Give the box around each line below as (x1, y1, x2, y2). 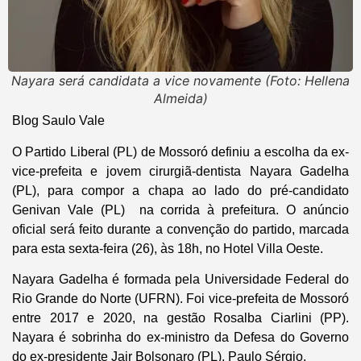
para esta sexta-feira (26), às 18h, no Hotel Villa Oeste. (12, 241, 323, 255)
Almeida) (153, 90, 208, 107)
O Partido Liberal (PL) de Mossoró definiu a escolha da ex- (12, 144, 349, 159)
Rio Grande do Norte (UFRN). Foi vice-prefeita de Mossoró (12, 292, 349, 306)
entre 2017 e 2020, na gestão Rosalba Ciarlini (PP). (12, 311, 349, 326)
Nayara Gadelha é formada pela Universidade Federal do (12, 272, 349, 287)
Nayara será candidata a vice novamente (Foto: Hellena (11, 73, 350, 89)
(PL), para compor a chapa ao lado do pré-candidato (12, 183, 349, 197)
